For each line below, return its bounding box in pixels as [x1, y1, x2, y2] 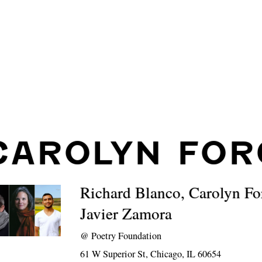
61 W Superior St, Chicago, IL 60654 [80, 247, 222, 260]
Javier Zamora [80, 203, 173, 224]
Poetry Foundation [91, 229, 162, 242]
